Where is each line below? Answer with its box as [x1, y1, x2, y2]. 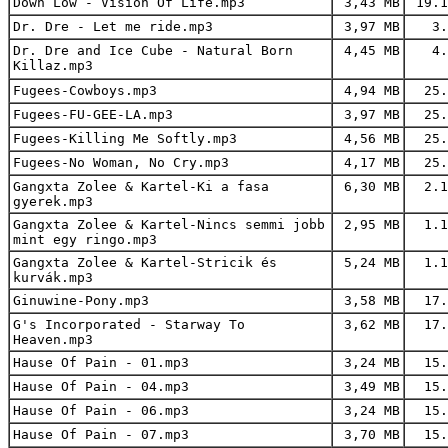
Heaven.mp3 [13, 332, 93, 347]
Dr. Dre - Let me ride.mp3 [13, 19, 213, 34]
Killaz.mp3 [13, 58, 93, 73]
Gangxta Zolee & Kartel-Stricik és [13, 255, 277, 270]
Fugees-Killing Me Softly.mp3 [13, 131, 237, 146]
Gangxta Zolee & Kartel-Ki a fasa [13, 179, 269, 194]
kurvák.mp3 [13, 270, 93, 285]
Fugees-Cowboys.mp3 [13, 83, 157, 98]
